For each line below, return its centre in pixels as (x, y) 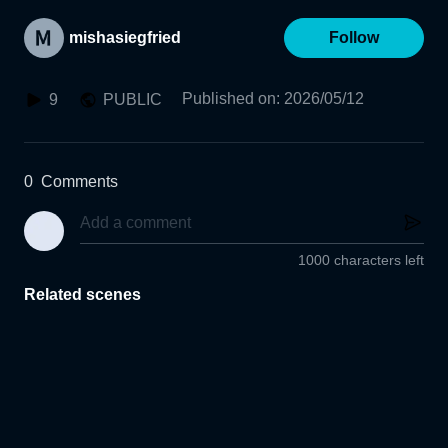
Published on (229, 98)
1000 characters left (361, 260)
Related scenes (82, 295)
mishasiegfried (125, 37)
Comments (79, 181)
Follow (354, 37)
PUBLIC (132, 99)
